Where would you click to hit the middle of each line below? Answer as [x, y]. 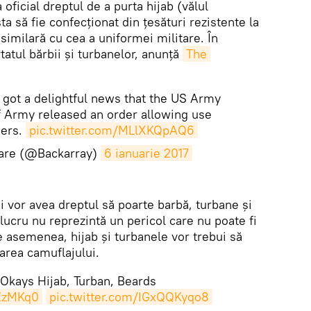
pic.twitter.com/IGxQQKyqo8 [129, 297]
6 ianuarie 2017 [146, 153]
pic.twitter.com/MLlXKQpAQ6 [111, 130]
